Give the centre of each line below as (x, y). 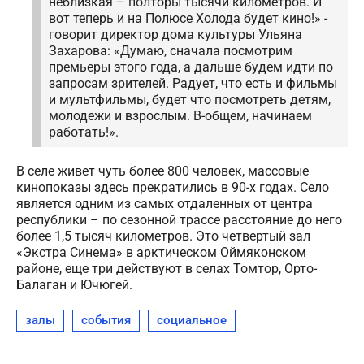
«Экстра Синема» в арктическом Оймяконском (161, 252)
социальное (192, 320)
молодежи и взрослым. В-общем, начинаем (180, 116)
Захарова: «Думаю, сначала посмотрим (171, 51)
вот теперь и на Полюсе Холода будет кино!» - (188, 18)
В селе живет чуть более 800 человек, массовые (162, 171)
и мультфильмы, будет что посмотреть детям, (190, 100)
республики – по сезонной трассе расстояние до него (179, 220)
